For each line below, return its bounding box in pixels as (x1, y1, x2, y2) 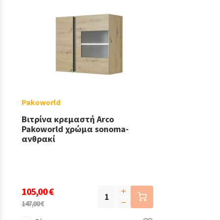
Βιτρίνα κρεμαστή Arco (22, 113, 114, 125)
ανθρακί (22, 133, 55, 144)
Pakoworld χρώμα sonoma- (22, 123, 129, 135)
